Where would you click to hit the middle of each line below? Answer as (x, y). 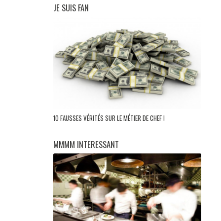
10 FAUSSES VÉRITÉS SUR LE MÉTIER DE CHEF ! (110, 118)
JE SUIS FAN (71, 7)
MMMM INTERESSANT (86, 145)
